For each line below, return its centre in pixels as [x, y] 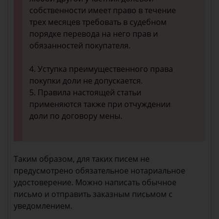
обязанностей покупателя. [80, 45]
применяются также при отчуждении [100, 104]
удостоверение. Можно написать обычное [95, 182]
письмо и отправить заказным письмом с [93, 194]
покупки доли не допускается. [86, 81]
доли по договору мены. [76, 116]
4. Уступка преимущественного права [101, 69]
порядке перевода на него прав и [94, 34]
